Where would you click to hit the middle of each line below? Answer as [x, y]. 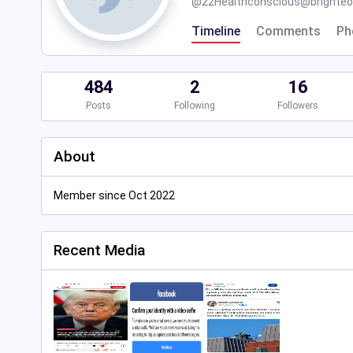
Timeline [216, 31]
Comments [288, 31]
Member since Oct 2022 [114, 195]
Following [195, 106]
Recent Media [99, 250]
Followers [297, 106]
